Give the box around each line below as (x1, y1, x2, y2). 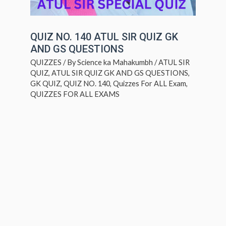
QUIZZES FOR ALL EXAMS (30, 89, 120, 98)
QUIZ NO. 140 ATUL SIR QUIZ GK (30, 30, 178, 43)
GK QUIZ (30, 79, 61, 88)
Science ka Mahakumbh (77, 58, 153, 67)
